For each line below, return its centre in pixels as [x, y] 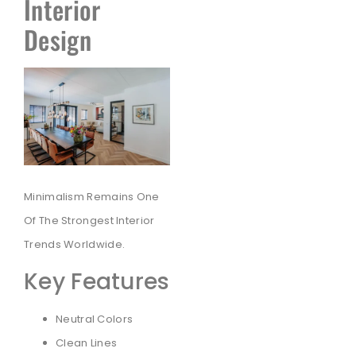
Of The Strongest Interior [89, 221]
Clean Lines [87, 342]
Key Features [97, 281]
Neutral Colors [95, 319]
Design [58, 40]
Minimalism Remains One [92, 197]
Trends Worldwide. [75, 245]
